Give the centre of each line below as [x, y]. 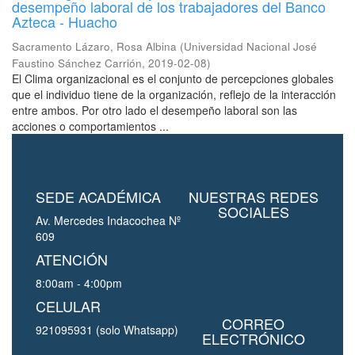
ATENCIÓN [72, 259]
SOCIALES [253, 212]
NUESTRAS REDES [253, 197]
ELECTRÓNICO [253, 338]
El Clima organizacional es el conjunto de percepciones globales [173, 78]
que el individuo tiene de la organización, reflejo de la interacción [174, 94]
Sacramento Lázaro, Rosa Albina [94, 46]
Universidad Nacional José [250, 46]
